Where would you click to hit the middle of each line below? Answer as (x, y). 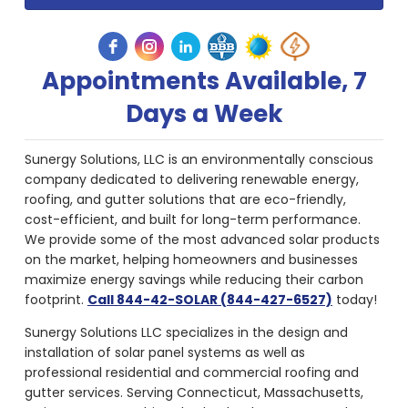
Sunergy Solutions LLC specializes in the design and (186, 333)
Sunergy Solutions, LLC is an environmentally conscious (199, 160)
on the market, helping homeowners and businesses (191, 260)
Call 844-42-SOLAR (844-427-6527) (209, 300)
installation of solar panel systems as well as (164, 353)
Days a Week (204, 114)
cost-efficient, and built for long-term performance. (192, 220)
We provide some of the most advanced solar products (202, 240)
